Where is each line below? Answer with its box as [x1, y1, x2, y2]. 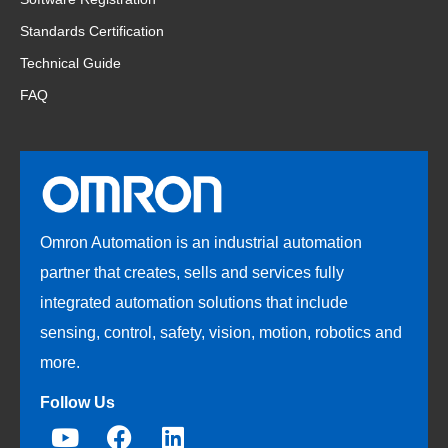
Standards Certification [20, 23, 164, 40]
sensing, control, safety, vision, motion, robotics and [40, 323, 402, 341]
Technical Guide [20, 55, 121, 72]
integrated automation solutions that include [40, 293, 348, 311]
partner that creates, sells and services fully [40, 263, 344, 281]
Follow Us [40, 393, 115, 411]
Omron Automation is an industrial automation [40, 233, 362, 251]
